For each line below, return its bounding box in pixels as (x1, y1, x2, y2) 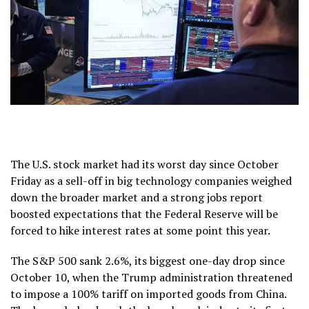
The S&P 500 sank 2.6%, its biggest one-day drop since (10, 252, 285, 268)
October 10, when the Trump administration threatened (10, 269, 292, 285)
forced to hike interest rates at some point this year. (10, 222, 270, 238)
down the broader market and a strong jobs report (10, 189, 263, 205)
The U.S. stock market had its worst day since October (10, 156, 279, 172)
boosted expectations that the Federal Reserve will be (10, 206, 278, 221)
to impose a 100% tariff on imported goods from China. (10, 286, 286, 301)
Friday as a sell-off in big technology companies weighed (10, 172, 292, 188)
